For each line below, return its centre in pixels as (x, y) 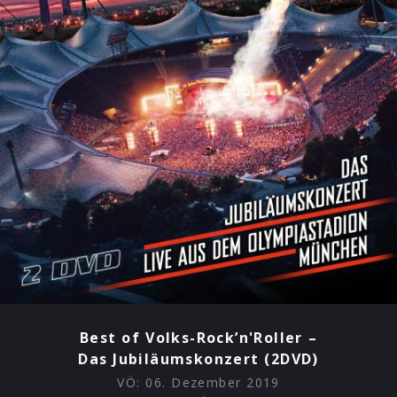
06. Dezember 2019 (213, 382)
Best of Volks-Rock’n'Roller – (198, 337)
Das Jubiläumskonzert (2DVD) (198, 358)
